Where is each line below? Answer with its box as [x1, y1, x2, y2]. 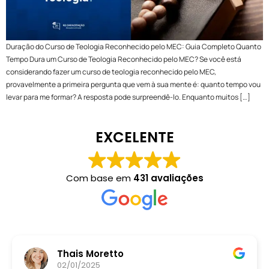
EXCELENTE [95, 127, 174, 147]
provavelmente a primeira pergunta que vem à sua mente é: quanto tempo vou [6, 79, 261, 90]
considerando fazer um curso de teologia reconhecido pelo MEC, [6, 67, 216, 77]
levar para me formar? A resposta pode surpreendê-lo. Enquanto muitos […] [6, 92, 250, 103]
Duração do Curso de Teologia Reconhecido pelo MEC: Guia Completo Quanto [6, 41, 261, 52]
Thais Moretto [57, 247, 124, 261]
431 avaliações [133, 171, 204, 184]
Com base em [65, 171, 133, 184]
